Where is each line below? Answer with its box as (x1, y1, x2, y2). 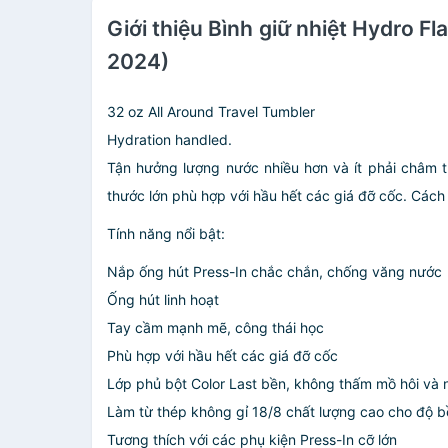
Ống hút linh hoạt (107, 291, 219, 308)
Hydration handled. (107, 131, 232, 148)
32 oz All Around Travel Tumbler (107, 103, 315, 120)
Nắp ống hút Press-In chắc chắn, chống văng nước (107, 263, 442, 280)
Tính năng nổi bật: (107, 225, 225, 242)
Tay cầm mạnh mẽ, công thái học (107, 319, 324, 336)
